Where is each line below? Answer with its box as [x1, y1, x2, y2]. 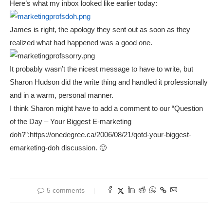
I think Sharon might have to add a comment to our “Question [10, 104, 203, 113]
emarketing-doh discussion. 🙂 [10, 144, 107, 152]
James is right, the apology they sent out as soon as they [10, 25, 190, 34]
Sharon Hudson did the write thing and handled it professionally [10, 78, 208, 87]
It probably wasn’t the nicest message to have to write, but [10, 65, 193, 73]
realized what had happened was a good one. [10, 38, 152, 47]
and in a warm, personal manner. [10, 91, 113, 100]
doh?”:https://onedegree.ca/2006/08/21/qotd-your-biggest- [10, 130, 191, 139]
